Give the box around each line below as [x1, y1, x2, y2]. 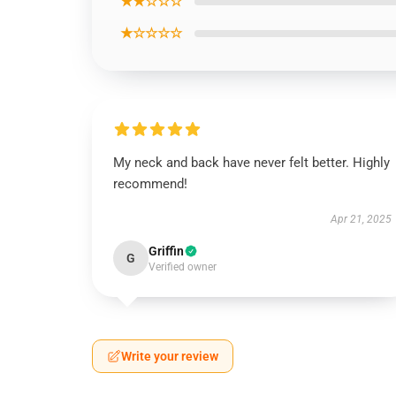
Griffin [148, 244, 184, 258]
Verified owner [148, 261, 217, 273]
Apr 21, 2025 [330, 213, 392, 225]
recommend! [113, 176, 187, 192]
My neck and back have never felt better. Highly [113, 155, 390, 171]
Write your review [121, 349, 218, 363]
